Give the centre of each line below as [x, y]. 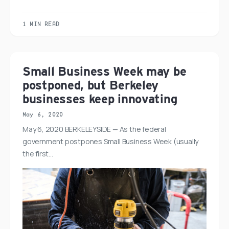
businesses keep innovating [100, 99]
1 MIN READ [41, 24]
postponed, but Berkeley [91, 85]
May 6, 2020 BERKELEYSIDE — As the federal [94, 129]
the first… [38, 153]
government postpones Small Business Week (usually [111, 141]
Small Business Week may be [105, 71]
